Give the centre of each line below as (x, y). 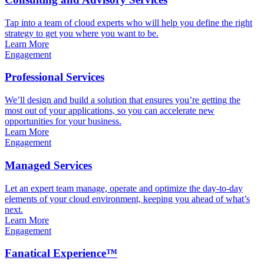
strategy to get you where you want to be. (82, 33)
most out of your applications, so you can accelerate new (110, 111)
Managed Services (48, 165)
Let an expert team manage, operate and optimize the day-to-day (124, 188)
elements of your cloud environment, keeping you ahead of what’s (127, 199)
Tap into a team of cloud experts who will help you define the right (128, 22)
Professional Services (55, 77)
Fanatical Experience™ (61, 253)
